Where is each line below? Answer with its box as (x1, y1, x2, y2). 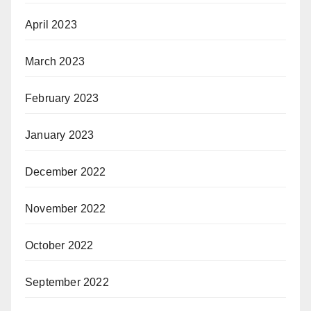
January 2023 (25, 129, 94, 141)
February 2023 (25, 92, 99, 104)
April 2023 (25, 19, 77, 31)
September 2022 (25, 276, 109, 288)
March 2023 (25, 56, 85, 67)
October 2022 (25, 239, 94, 251)
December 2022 (25, 166, 106, 178)
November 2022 (25, 203, 106, 215)
